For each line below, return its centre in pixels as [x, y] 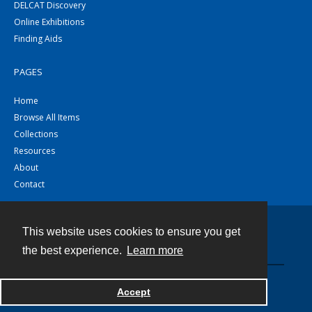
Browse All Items [47, 117]
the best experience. [73, 251]
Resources [34, 151]
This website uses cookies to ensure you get [131, 232]
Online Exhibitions [49, 22]
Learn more [155, 251]
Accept [134, 292]
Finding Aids [38, 39]
